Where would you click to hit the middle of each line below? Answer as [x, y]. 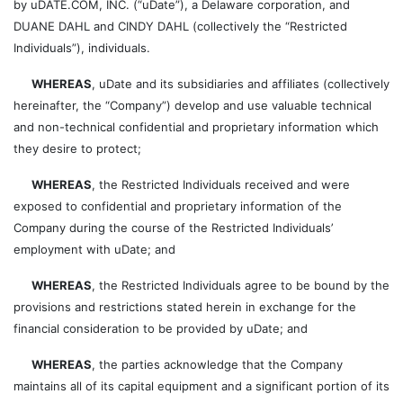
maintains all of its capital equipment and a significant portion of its [201, 386]
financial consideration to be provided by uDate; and [161, 328]
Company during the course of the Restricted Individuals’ [173, 228]
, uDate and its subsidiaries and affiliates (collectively [241, 84]
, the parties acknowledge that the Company [217, 364]
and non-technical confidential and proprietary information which [196, 127]
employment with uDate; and [94, 249]
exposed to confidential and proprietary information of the [178, 206]
